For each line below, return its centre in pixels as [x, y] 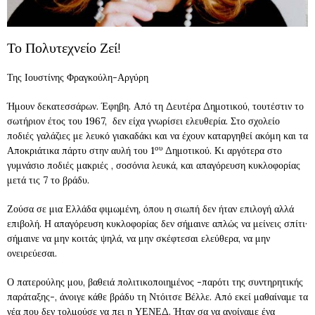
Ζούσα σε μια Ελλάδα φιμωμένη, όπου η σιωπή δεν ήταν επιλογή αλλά [150, 208]
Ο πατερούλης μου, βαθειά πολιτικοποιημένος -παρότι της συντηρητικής [155, 282]
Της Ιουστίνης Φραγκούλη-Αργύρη [78, 77]
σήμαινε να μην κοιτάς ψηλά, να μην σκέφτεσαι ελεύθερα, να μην [139, 238]
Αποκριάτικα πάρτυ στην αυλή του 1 [81, 150]
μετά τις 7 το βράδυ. [48, 180]
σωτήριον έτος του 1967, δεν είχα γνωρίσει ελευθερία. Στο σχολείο [143, 121]
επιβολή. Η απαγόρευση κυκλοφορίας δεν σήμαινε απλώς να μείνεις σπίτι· [157, 223]
